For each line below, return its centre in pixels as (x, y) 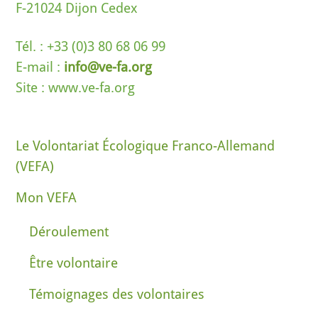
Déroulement (69, 231)
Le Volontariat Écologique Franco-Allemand (146, 146)
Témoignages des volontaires (117, 295)
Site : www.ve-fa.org (76, 87)
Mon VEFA (46, 197)
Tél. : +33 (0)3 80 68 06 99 (91, 46)
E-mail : (38, 67)
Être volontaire (74, 263)
